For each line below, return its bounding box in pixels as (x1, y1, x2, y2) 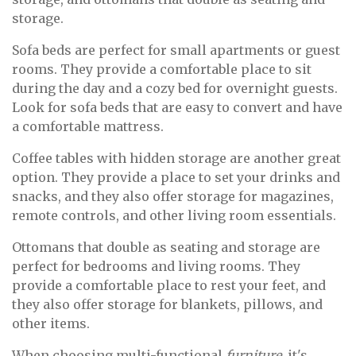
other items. (12, 315, 90, 332)
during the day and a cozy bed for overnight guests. (12, 80, 338, 97)
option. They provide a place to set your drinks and (12, 169, 340, 186)
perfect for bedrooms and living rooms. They (12, 258, 300, 275)
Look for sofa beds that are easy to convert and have (12, 99, 342, 116)
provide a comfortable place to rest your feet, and (12, 277, 326, 294)
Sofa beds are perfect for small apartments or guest (12, 42, 340, 59)
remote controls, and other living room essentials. (12, 207, 336, 224)
